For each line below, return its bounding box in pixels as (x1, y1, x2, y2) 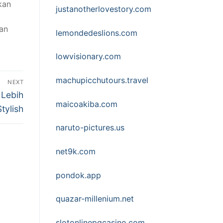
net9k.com (56, 146, 96, 156)
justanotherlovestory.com (56, 4, 151, 14)
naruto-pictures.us (56, 122, 124, 133)
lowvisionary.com (56, 51, 121, 62)
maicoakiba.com (56, 99, 117, 109)
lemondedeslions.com (56, 27, 137, 38)
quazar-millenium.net (56, 194, 134, 204)
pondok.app (56, 170, 101, 180)
